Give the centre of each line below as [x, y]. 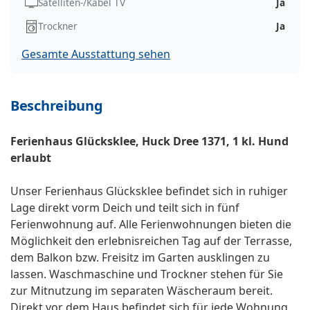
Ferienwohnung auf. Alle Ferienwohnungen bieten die [151, 225]
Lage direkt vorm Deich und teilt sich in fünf [125, 208]
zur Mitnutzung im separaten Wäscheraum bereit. [142, 291]
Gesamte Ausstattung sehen [96, 54]
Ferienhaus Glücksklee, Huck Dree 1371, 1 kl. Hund [149, 142]
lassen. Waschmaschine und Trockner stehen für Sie [147, 274]
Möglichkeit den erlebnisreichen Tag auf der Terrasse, [151, 241]
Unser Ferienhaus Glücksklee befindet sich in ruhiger [149, 191]
